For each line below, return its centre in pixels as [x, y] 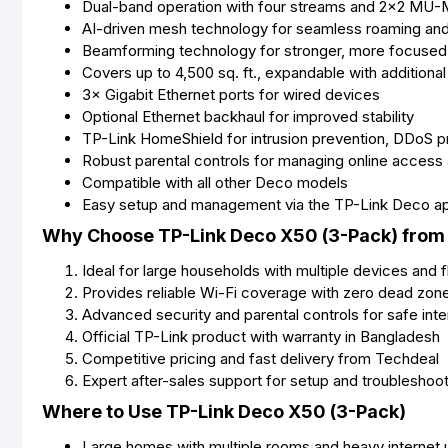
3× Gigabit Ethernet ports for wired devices [231, 94]
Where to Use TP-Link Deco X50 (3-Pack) [224, 411]
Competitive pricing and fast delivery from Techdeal [260, 358]
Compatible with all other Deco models [215, 182]
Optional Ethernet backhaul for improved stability [248, 116]
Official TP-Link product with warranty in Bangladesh [261, 336]
